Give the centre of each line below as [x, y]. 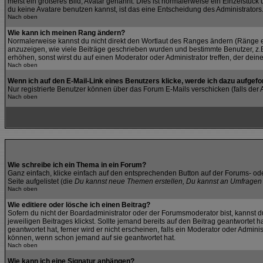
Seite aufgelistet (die [41, 181]
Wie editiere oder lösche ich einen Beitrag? [79, 205]
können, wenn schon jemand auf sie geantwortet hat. [92, 238]
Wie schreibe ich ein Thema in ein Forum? [77, 165]
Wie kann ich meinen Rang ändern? [66, 33]
